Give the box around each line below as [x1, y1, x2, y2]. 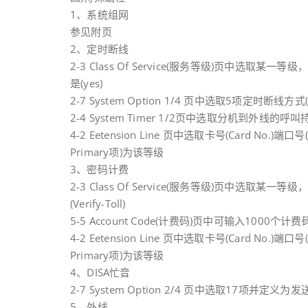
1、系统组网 [70, 8, 129, 21]
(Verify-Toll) [70, 197, 126, 210]
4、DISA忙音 [70, 265, 131, 279]
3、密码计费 [70, 162, 129, 176]
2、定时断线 [70, 42, 129, 56]
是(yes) [70, 76, 103, 90]
